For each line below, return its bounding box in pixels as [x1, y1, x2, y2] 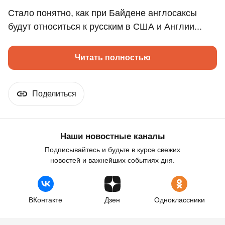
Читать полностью [74, 53, 151, 62]
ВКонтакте [29, 196, 63, 204]
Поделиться [32, 89, 76, 98]
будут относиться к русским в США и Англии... [8, 22, 202, 32]
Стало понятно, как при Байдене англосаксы [8, 8, 197, 19]
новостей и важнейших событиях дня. [50, 156, 175, 165]
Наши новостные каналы [60, 132, 165, 142]
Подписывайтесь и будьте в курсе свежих [45, 146, 180, 154]
